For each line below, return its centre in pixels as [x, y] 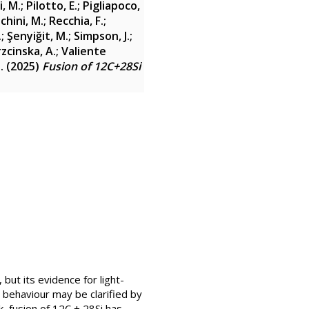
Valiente [84, 51]
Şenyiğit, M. [38, 36]
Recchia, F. [76, 21]
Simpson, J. [102, 36]
